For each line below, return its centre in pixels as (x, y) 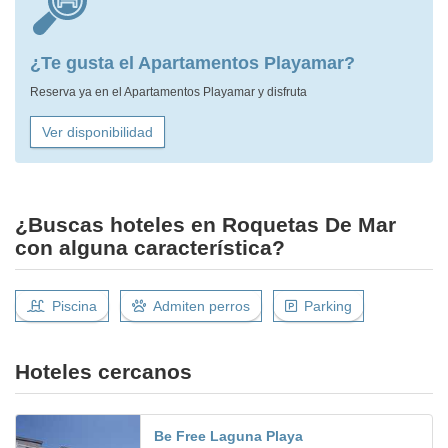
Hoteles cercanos (103, 372)
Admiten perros (201, 306)
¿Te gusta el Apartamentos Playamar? (192, 63)
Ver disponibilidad (97, 132)
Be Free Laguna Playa (228, 436)
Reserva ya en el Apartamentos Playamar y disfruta (168, 92)
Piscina (74, 306)
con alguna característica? (150, 248)
